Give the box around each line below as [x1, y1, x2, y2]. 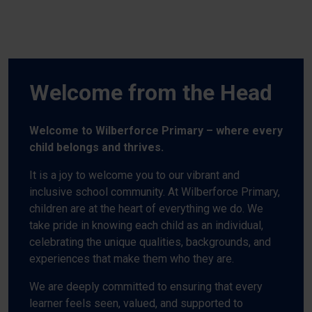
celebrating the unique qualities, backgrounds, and [29, 235, 271, 249]
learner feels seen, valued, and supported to [29, 296, 243, 310]
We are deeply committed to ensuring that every [29, 279, 263, 293]
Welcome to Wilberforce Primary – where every [29, 123, 283, 137]
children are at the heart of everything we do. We [29, 201, 263, 215]
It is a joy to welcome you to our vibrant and [29, 168, 240, 182]
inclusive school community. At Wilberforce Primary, [29, 185, 280, 198]
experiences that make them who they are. [29, 251, 234, 265]
